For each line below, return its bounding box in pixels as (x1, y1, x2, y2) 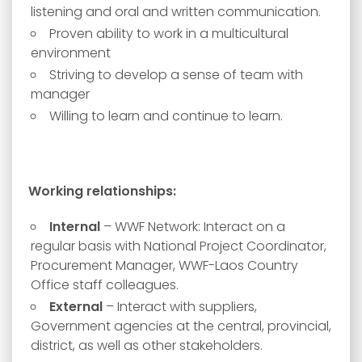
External (49, 297, 106, 316)
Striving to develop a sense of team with (49, 65, 303, 84)
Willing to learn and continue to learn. (49, 107, 283, 125)
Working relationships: (28, 182, 176, 200)
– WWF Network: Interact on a (103, 217, 285, 236)
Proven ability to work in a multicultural (49, 24, 288, 43)
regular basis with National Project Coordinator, (31, 237, 326, 255)
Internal (49, 217, 103, 236)
